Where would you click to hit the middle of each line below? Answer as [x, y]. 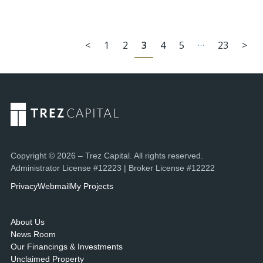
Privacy [24, 186]
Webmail [53, 186]
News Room [33, 234]
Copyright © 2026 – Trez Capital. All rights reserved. [107, 156]
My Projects [91, 186]
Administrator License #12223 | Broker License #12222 [112, 168]
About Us [27, 222]
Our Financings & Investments [66, 247]
